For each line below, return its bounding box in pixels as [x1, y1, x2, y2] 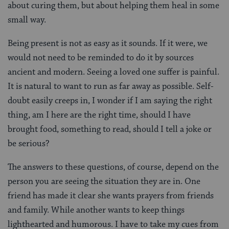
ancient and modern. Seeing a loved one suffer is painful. [8, 66, 219, 78]
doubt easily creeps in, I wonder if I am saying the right [8, 95, 212, 106]
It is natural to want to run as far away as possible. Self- [8, 80, 214, 92]
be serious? [8, 138, 50, 149]
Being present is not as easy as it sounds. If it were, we [8, 37, 208, 49]
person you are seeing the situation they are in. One [8, 175, 200, 187]
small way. [8, 14, 46, 26]
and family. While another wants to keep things [8, 204, 185, 216]
